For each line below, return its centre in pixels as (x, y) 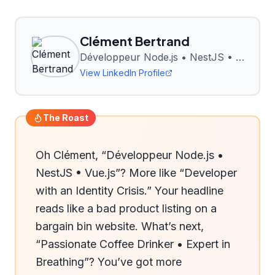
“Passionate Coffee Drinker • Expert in (133, 244)
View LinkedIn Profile (122, 73)
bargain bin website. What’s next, (120, 226)
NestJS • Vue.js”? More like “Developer (136, 173)
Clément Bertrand (135, 41)
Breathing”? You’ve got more (109, 262)
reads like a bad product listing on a (126, 208)
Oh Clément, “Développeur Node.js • (130, 155)
